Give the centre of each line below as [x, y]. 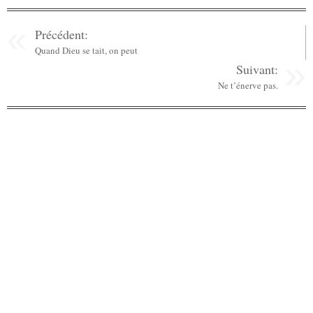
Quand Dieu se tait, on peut [86, 50]
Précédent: [61, 34]
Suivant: [257, 69]
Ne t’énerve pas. [248, 85]
